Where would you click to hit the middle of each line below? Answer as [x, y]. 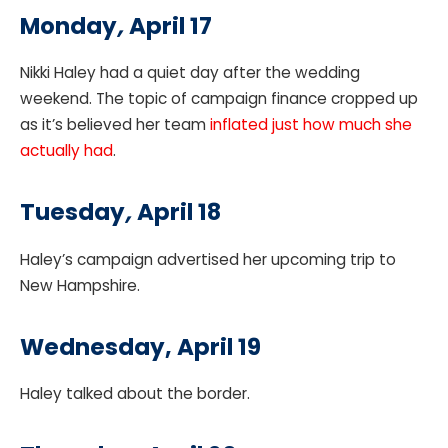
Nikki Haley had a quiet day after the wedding [190, 73]
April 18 [179, 212]
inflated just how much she [311, 125]
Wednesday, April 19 [140, 346]
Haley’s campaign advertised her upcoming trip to [208, 259]
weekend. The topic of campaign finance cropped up [219, 99]
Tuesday [72, 212]
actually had [66, 151]
